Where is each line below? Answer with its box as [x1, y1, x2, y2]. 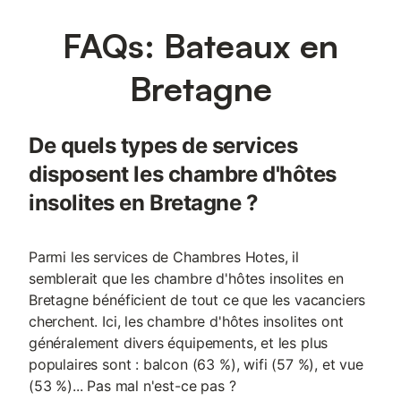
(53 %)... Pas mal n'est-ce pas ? [29, 377, 236, 395]
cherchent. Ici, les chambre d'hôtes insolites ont [29, 312, 344, 330]
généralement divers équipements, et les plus [29, 334, 328, 352]
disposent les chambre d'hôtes [29, 161, 337, 187]
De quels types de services [29, 132, 298, 158]
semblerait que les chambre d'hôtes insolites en [29, 269, 344, 287]
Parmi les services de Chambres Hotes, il [29, 248, 299, 266]
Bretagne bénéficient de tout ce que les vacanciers [29, 291, 366, 309]
